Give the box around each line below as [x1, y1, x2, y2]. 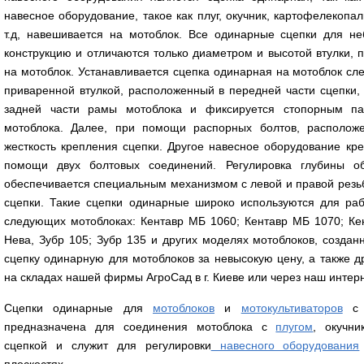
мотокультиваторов [240, 301, 343, 314]
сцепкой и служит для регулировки [4, 339, 211, 352]
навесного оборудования [210, 339, 360, 352]
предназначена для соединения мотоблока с [4, 320, 276, 333]
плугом [275, 320, 314, 333]
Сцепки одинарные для [4, 301, 153, 314]
